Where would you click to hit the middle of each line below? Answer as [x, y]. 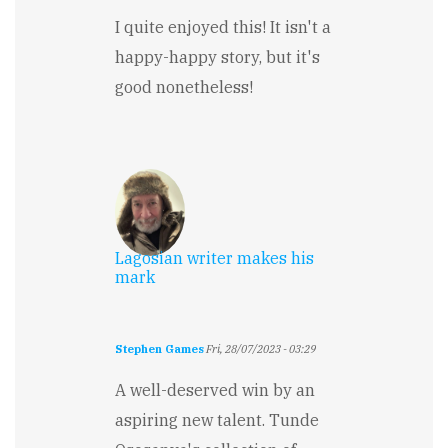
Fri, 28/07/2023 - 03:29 [260, 349]
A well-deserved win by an [215, 390]
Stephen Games [159, 349]
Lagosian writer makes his [214, 258]
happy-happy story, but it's [217, 57]
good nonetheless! [184, 87]
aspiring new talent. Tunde [217, 420]
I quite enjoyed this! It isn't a [223, 27]
